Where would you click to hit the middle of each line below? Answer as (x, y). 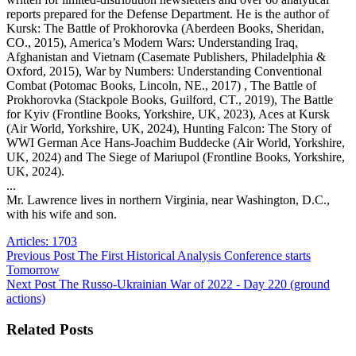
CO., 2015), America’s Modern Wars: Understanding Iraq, (152, 43)
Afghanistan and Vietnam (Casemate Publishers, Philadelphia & (166, 57)
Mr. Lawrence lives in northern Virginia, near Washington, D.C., (168, 200)
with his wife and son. (62, 215)
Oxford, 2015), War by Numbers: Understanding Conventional (164, 72)
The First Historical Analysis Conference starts (194, 256)
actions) (26, 299)
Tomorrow (33, 270)
